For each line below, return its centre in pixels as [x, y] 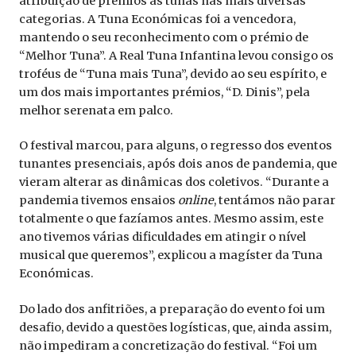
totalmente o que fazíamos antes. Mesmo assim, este [171, 219]
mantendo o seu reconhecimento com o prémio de [164, 37]
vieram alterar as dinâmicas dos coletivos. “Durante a [174, 182]
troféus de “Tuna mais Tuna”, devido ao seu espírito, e [173, 74]
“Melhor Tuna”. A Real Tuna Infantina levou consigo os [176, 55]
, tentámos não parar [275, 201]
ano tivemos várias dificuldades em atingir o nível [163, 237]
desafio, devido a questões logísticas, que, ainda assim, [175, 327]
